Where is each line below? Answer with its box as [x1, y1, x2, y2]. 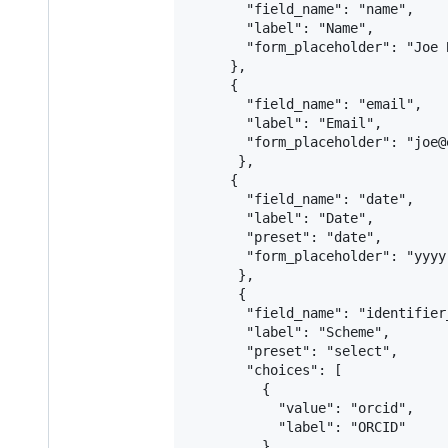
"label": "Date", [190, 210, 374, 227]
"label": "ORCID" [190, 419, 406, 436]
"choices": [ [190, 362, 342, 379]
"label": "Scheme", [190, 324, 390, 341]
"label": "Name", [190, 20, 374, 37]
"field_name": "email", [190, 96, 422, 113]
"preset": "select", [190, 343, 398, 360]
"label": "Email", [190, 115, 382, 132]
